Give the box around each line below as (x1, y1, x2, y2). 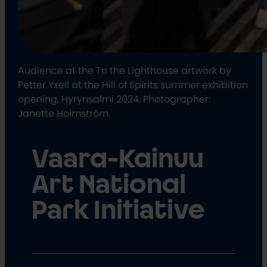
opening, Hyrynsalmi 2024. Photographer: (18, 94, 211, 104)
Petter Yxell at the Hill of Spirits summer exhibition (18, 79, 249, 89)
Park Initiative (31, 197, 205, 224)
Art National (31, 172, 186, 198)
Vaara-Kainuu (31, 146, 204, 173)
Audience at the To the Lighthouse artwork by (18, 65, 232, 75)
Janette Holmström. (18, 108, 111, 118)
